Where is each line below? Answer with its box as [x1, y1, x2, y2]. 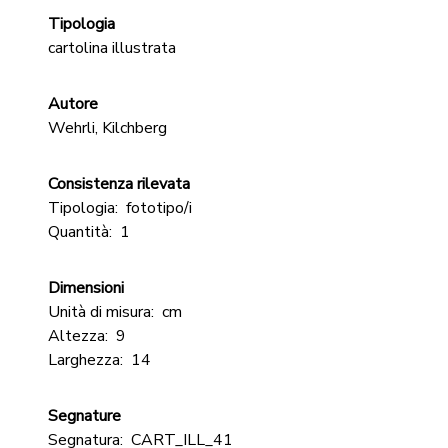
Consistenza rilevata [48, 173, 190, 195]
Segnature [48, 405, 121, 427]
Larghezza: [48, 349, 123, 371]
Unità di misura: [48, 301, 154, 323]
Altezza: [48, 325, 108, 347]
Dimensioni [48, 277, 124, 299]
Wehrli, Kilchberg [48, 117, 167, 139]
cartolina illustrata [48, 37, 176, 59]
